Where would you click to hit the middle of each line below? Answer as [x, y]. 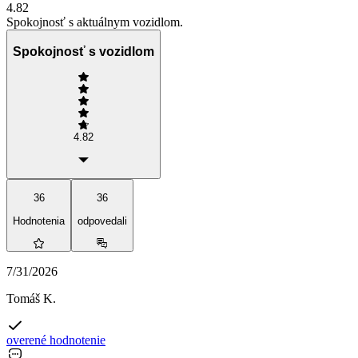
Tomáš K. [31, 298]
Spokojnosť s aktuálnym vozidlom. [95, 22]
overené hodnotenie [56, 340]
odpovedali [102, 221]
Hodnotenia [39, 221]
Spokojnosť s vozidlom [84, 51]
